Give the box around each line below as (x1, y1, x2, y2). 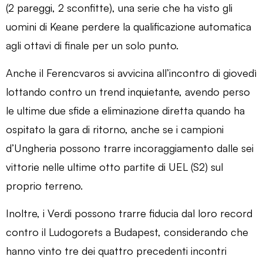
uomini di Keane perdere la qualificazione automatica (6, 19, 251, 33)
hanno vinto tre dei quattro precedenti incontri (6, 244, 227, 257)
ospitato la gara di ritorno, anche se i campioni (6, 122, 224, 136)
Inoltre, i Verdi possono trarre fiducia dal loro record (6, 206, 252, 220)
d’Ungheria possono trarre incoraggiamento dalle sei (6, 141, 254, 154)
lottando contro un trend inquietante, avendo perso (6, 85, 250, 98)
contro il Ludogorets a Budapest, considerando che (6, 225, 248, 238)
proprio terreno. (6, 178, 83, 192)
